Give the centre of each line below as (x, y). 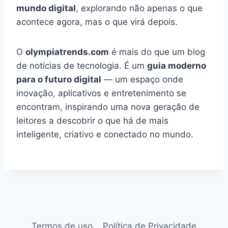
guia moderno (177, 66)
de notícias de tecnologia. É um (82, 66)
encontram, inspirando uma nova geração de (108, 107)
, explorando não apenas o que (139, 8)
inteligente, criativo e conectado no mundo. (105, 135)
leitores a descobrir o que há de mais (92, 121)
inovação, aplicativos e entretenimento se (101, 93)
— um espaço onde (142, 80)
